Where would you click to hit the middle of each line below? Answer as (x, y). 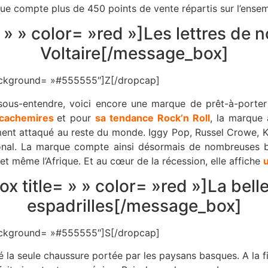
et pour (76, 118)
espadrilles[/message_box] (134, 205)
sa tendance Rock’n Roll (153, 118)
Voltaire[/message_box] (134, 54)
